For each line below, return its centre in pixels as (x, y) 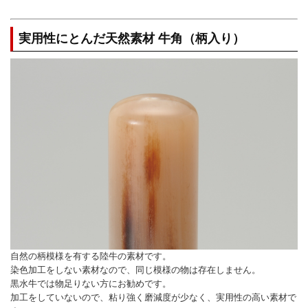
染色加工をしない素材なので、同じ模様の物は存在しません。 (135, 270)
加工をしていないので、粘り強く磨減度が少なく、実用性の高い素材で (153, 298)
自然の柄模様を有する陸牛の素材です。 (91, 256)
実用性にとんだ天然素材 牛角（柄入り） (132, 38)
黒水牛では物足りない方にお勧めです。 (91, 284)
